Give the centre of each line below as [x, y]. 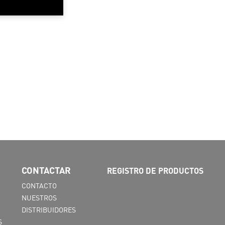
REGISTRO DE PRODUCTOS [155, 171]
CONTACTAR [46, 170]
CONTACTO [39, 185]
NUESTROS [39, 197]
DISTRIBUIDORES [49, 209]
